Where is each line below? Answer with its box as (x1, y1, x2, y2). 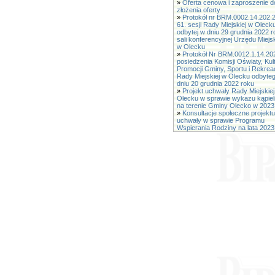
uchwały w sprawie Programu (177, 117, 265, 124)
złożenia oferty (177, 6, 220, 14)
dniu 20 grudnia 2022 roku (177, 80, 254, 87)
